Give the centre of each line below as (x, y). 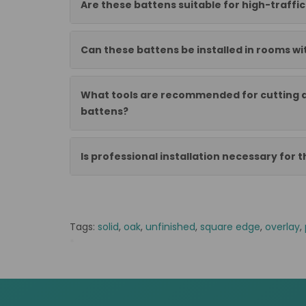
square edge (230, 227)
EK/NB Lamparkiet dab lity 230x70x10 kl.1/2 (172, 244)
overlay (282, 227)
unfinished (170, 227)
